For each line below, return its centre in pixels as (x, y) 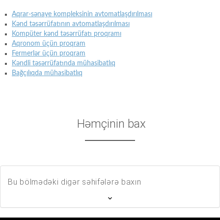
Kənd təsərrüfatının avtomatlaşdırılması (71, 24)
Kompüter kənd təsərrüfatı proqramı (67, 34)
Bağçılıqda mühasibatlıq (47, 73)
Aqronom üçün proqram (49, 44)
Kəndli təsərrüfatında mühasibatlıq (64, 64)
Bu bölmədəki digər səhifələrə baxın (75, 182)
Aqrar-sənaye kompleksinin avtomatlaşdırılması (82, 14)
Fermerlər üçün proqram (49, 54)
